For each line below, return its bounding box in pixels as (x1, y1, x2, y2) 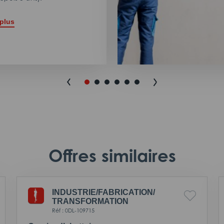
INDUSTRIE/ (52, 187, 98, 196)
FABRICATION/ (98, 187, 155, 196)
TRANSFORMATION (52, 196, 128, 205)
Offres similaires (48, 144, 176, 166)
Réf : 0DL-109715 (52, 206, 94, 214)
